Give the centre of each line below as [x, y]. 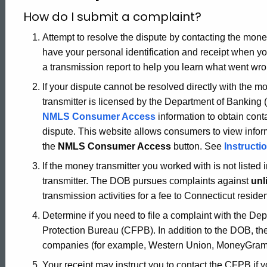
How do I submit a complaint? [112, 17]
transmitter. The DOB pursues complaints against [147, 181]
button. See [198, 146]
